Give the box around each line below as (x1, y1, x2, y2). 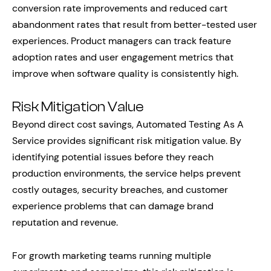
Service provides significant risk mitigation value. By (12, 134, 241, 147)
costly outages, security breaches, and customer (12, 183, 228, 196)
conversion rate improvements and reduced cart (12, 1, 227, 15)
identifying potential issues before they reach (12, 150, 214, 163)
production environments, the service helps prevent (12, 166, 241, 180)
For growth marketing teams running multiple (12, 249, 211, 262)
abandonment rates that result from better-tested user (12, 18, 257, 31)
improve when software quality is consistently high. (12, 67, 238, 80)
